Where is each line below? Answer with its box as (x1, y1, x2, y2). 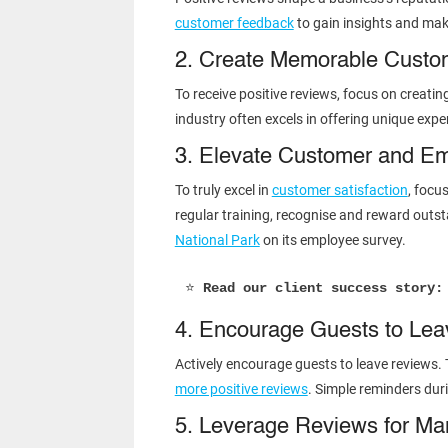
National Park (174, 232, 260, 249)
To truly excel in (174, 182, 272, 199)
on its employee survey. (259, 232, 406, 249)
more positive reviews (174, 381, 308, 398)
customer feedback (174, 15, 294, 32)
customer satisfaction (271, 182, 408, 199)
